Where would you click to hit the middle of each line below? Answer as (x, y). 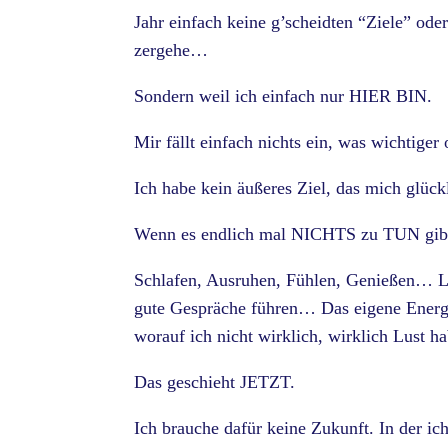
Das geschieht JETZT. (215, 382)
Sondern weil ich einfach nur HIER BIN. (283, 96)
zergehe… (171, 50)
